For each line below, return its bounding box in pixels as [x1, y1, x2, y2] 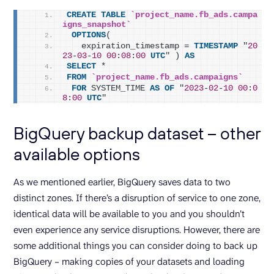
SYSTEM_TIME [86, 83, 150, 93]
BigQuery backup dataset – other [13, 122, 261, 144]
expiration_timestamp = [67, 41, 194, 51]
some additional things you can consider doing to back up [13, 239, 257, 252]
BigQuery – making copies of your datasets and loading [13, 254, 245, 268]
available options [13, 143, 140, 165]
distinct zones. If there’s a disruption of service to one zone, [13, 191, 261, 204]
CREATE [67, 10, 96, 20]
